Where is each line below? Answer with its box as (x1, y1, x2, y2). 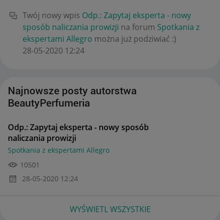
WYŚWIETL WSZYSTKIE (69, 203, 151, 215)
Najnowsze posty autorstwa (8, 84, 137, 97)
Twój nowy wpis (23, 9, 82, 21)
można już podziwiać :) (92, 33, 176, 44)
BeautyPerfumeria (8, 97, 90, 109)
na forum (119, 21, 157, 32)
